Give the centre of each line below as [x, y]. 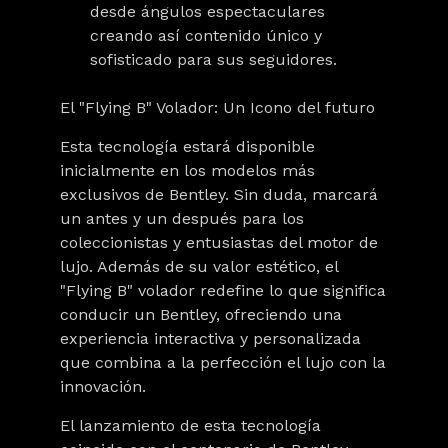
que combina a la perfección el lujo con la [223, 362]
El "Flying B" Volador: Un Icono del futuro [217, 107]
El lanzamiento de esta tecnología [190, 425]
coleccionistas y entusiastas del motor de [219, 242]
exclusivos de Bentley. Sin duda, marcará [219, 194]
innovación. [103, 386]
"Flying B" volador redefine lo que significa [223, 290]
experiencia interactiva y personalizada [210, 338]
